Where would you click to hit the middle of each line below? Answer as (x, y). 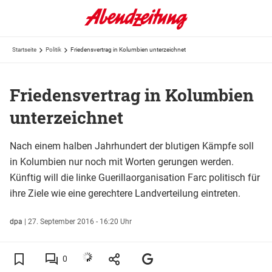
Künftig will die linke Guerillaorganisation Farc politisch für (135, 177)
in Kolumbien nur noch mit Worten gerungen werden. (122, 161)
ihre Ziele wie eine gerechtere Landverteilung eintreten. (125, 193)
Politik (53, 49)
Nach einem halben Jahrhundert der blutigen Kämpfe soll (132, 146)
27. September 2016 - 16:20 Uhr (80, 221)
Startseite (24, 49)
